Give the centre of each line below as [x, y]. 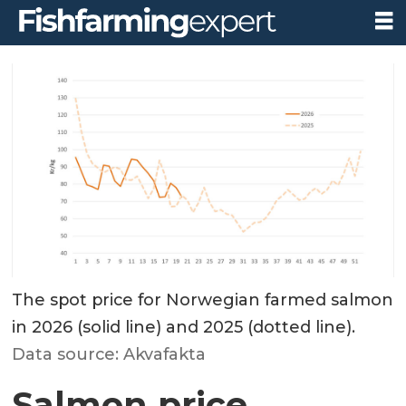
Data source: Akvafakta [109, 355]
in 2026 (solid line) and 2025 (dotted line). [184, 328]
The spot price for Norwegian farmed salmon [203, 300]
